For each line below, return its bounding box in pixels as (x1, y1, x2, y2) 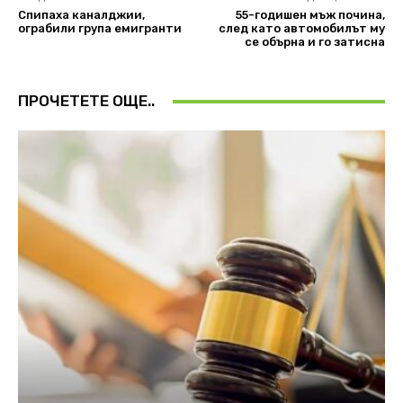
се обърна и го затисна (244, 35, 385, 49)
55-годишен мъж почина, (235, 8, 385, 22)
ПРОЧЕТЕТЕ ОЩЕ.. (18, 92, 155, 111)
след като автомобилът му (218, 22, 385, 36)
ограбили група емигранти (18, 22, 182, 36)
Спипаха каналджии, (18, 8, 145, 22)
